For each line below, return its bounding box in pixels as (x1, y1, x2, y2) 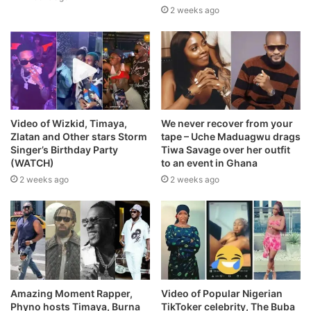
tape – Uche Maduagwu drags (161, 131, 301, 143)
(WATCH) (10, 157, 54, 169)
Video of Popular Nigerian (161, 287, 283, 299)
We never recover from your (161, 117, 293, 130)
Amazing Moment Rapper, (10, 287, 133, 299)
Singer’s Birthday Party (10, 144, 118, 156)
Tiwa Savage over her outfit (161, 144, 290, 156)
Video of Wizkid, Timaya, (10, 117, 127, 130)
